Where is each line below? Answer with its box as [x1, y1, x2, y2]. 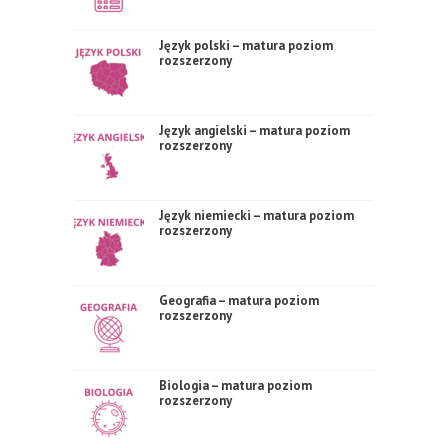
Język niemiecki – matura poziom [159, 207, 354, 224]
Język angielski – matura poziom [159, 122, 350, 139]
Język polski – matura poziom [159, 37, 333, 54]
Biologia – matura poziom [159, 377, 312, 394]
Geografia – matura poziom [159, 292, 319, 309]
